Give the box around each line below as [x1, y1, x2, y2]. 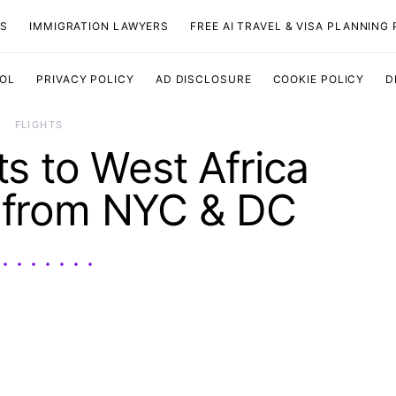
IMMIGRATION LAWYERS [29, 19, 170, 33]
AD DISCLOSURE [155, 72, 252, 86]
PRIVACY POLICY [36, 72, 134, 86]
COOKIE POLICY [272, 72, 365, 86]
